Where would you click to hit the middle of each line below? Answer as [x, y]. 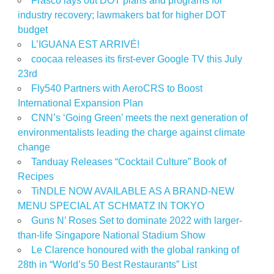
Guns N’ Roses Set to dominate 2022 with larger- [136, 220]
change [34, 147]
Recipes [35, 176]
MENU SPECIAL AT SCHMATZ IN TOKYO [111, 206]
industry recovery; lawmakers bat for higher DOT [122, 15]
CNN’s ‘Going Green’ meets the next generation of [139, 117]
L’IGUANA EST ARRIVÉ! [85, 44]
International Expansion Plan [80, 103]
